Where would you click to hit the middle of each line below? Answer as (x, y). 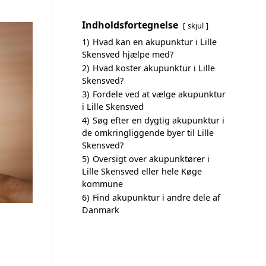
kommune (102, 184)
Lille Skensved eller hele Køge (142, 171)
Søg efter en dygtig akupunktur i (159, 120)
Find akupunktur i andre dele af (156, 197)
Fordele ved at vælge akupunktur (159, 94)
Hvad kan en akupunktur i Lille (155, 42)
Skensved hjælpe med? (128, 54)
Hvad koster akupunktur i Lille (154, 68)
